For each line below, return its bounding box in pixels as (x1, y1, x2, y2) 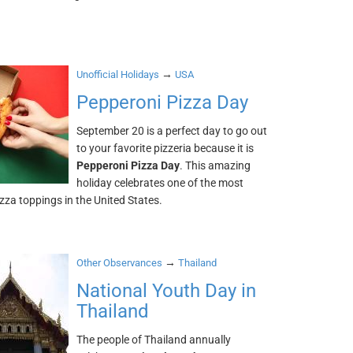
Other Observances (76, 257, 163, 269)
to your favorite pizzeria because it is (76, 142, 255, 154)
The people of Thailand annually (76, 333, 232, 346)
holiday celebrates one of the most (76, 176, 244, 189)
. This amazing (180, 159, 251, 172)
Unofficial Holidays (76, 69, 160, 80)
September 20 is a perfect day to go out (76, 124, 268, 137)
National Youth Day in (76, 280, 257, 302)
